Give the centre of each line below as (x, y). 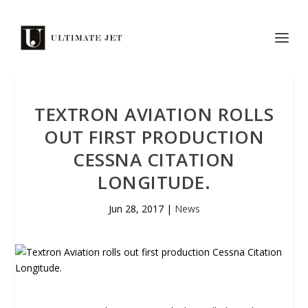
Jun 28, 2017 (136, 209)
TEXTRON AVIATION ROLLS (154, 114)
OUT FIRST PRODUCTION (154, 137)
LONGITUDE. (154, 182)
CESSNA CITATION (154, 159)
